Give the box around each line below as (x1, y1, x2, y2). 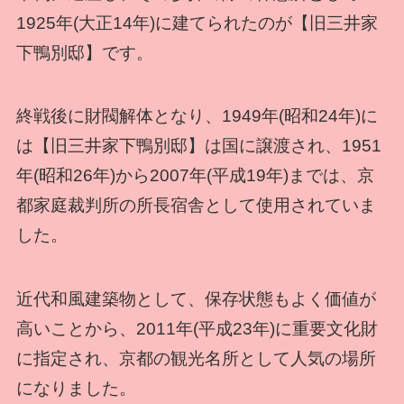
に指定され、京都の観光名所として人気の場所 (15, 348, 376, 368)
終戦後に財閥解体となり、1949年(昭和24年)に (15, 106, 378, 126)
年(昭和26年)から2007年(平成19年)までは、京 (15, 166, 374, 186)
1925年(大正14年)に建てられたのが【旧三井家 (15, 13, 378, 32)
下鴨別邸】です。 (15, 42, 153, 62)
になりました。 (15, 378, 136, 398)
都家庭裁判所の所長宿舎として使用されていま (15, 196, 376, 216)
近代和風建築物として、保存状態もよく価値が (15, 289, 376, 308)
